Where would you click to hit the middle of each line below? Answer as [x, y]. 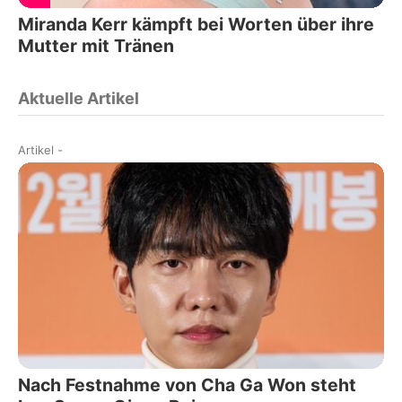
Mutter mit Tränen [96, 46]
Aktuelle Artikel [79, 99]
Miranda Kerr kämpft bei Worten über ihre [196, 25]
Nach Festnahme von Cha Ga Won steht [187, 385]
